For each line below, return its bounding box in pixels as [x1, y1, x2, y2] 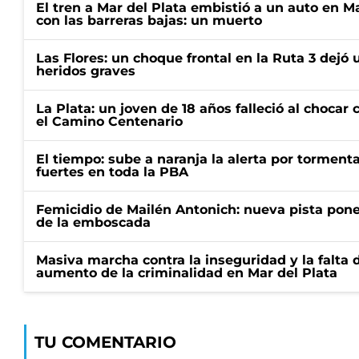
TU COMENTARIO [34, 333, 176, 352]
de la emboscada [36, 215, 151, 230]
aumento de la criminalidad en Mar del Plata [36, 265, 337, 280]
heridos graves [36, 63, 135, 79]
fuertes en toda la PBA [36, 164, 188, 179]
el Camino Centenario [36, 114, 183, 129]
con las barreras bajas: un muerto [36, 13, 262, 28]
